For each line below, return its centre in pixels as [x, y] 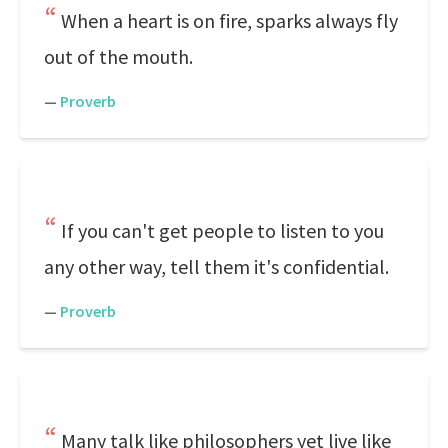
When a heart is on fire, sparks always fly [229, 20]
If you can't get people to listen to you [222, 230]
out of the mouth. [118, 56]
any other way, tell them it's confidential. [216, 266]
